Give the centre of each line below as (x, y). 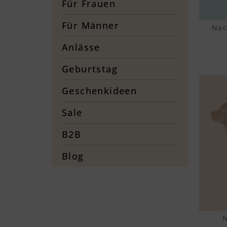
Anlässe (81, 47)
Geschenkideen (100, 90)
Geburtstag (90, 69)
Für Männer (90, 25)
